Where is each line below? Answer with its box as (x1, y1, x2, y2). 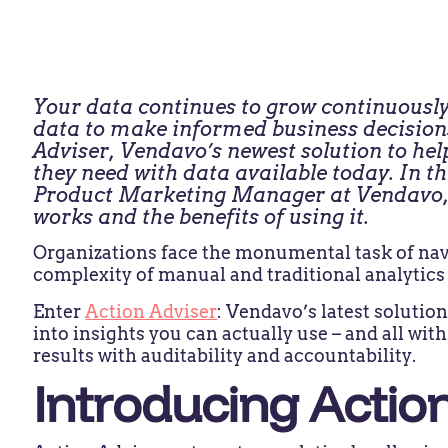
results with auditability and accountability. (33, 344, 421, 366)
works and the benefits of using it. (33, 205, 370, 229)
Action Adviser (85, 300, 218, 322)
